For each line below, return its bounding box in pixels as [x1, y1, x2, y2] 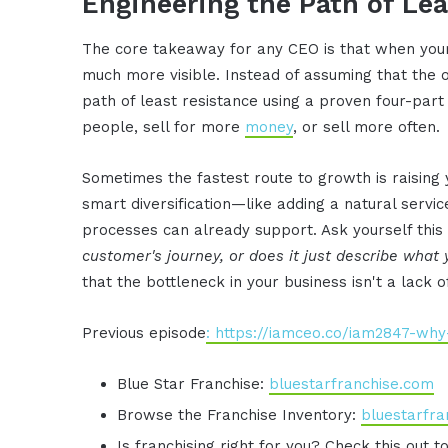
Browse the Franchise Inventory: [117, 406, 362, 425]
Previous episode [82, 324, 207, 343]
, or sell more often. [293, 118, 441, 137]
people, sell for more [82, 118, 246, 137]
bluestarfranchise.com [269, 375, 435, 394]
